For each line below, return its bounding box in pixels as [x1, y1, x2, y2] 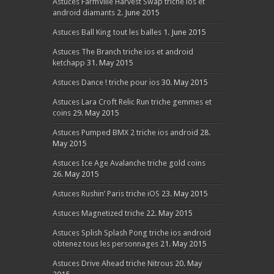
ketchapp [52, 58, 85, 67]
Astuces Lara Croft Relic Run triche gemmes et [52, 97, 212, 106]
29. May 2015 [72, 108, 119, 117]
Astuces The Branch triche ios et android [52, 47, 193, 56]
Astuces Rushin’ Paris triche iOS [52, 189, 160, 198]
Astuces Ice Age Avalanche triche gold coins [52, 158, 206, 168]
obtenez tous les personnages [52, 239, 158, 248]
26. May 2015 [52, 169, 98, 179]
